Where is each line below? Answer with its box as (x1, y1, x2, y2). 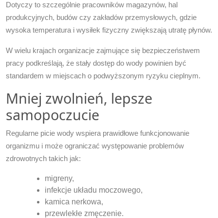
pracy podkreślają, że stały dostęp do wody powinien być (6, 58, 186, 67)
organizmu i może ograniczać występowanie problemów (6, 141, 184, 150)
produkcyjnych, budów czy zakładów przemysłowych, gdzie (6, 13, 197, 21)
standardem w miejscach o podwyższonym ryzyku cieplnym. (6, 71, 200, 80)
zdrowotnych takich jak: (6, 154, 81, 163)
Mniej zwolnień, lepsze (6, 88, 152, 108)
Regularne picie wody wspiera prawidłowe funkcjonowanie (6, 128, 189, 137)
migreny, (45, 174, 74, 182)
